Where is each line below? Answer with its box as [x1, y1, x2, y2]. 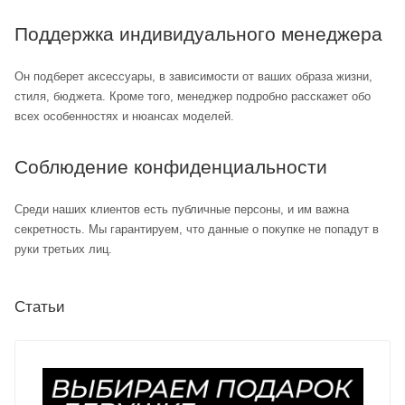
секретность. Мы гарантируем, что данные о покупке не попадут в [14, 221, 379, 236]
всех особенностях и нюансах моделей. [14, 108, 234, 123]
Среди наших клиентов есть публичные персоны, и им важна [14, 202, 349, 216]
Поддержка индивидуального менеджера [14, 23, 382, 44]
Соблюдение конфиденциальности [14, 155, 327, 177]
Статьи [14, 297, 65, 316]
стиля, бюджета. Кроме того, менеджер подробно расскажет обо [14, 89, 371, 103]
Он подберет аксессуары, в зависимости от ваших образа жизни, [14, 69, 372, 83]
